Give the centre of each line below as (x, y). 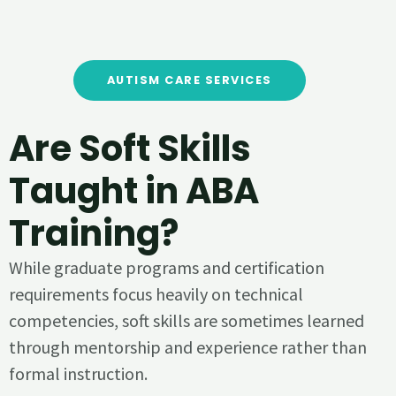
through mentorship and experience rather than (188, 346)
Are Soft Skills (130, 148)
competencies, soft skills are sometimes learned (187, 320)
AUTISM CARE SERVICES (189, 80)
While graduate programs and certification (167, 267)
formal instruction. (78, 373)
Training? (94, 233)
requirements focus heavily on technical (156, 293)
